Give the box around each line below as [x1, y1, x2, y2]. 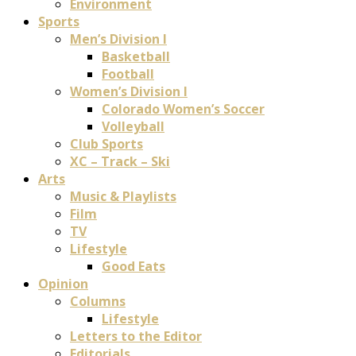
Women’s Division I [70, 83, 188, 100]
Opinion [38, 275, 88, 292]
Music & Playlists [70, 188, 176, 205]
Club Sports [70, 135, 143, 153]
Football [102, 65, 154, 83]
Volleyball [102, 118, 164, 135]
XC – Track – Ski [70, 153, 170, 170]
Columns [70, 292, 126, 310]
